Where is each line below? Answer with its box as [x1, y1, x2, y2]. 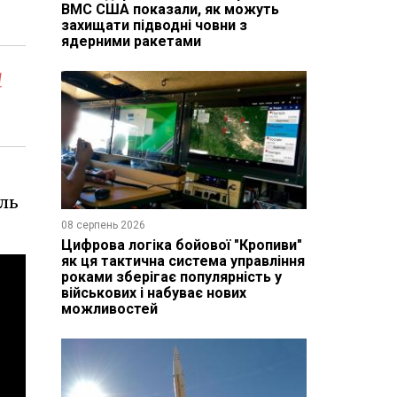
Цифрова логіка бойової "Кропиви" [60, 236, 302, 253]
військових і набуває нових [60, 284, 246, 301]
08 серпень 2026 [60, 218, 145, 231]
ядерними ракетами [60, 32, 201, 50]
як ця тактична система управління [60, 252, 305, 269]
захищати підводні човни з [60, 16, 247, 34]
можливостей [60, 300, 158, 317]
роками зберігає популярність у [60, 268, 282, 285]
